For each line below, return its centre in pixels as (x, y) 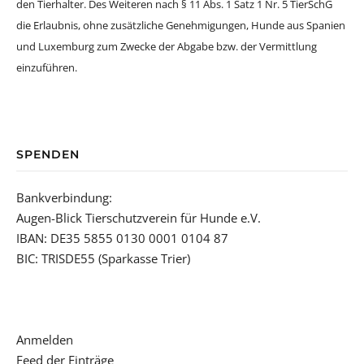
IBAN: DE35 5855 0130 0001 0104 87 (122, 238)
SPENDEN (48, 154)
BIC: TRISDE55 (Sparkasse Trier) (103, 258)
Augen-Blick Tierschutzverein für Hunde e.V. (139, 217)
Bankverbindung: (64, 197)
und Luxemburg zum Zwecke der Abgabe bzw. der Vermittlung (167, 46)
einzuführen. (47, 67)
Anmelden (45, 339)
